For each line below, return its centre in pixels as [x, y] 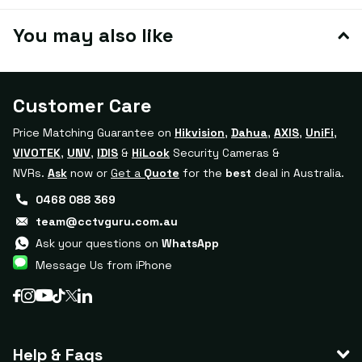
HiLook [151, 152]
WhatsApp [190, 243]
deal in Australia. [298, 173]
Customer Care [82, 105]
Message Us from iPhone [104, 265]
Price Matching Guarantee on [94, 132]
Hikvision [200, 132]
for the [202, 173]
